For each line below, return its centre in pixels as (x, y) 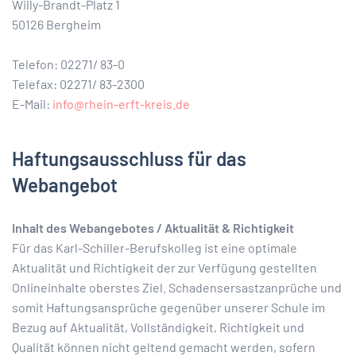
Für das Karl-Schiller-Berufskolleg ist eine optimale (155, 248)
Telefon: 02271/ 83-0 (68, 64)
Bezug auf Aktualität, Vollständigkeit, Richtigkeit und (158, 327)
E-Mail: (32, 104)
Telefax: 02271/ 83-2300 (78, 84)
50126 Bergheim (56, 24)
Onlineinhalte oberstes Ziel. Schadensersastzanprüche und (177, 287)
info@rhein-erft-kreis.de (121, 104)
